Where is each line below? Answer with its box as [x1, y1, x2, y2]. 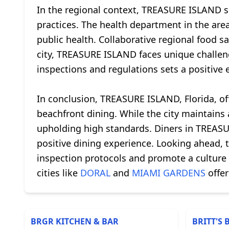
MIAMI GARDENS [132, 167, 205, 179]
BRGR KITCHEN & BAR [31, 216, 119, 227]
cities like [37, 167, 80, 179]
